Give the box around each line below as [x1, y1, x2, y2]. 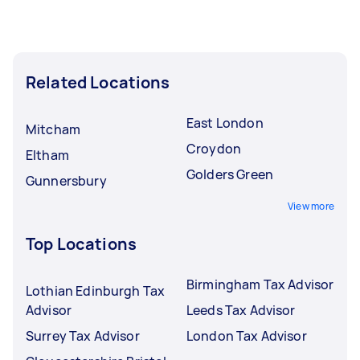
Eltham [26, 146, 69, 164]
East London [186, 114, 264, 132]
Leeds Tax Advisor [186, 301, 296, 319]
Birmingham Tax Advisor [186, 276, 334, 293]
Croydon [186, 140, 242, 157]
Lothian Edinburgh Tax [26, 282, 166, 300]
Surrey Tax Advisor [26, 327, 140, 345]
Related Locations [26, 72, 170, 93]
